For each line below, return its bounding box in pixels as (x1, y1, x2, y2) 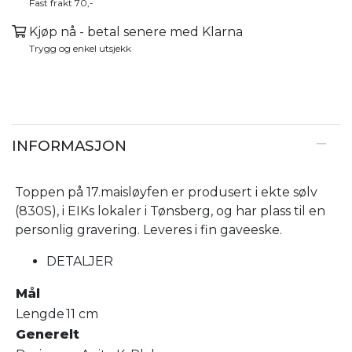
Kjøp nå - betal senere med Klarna (29, 24, 243, 39)
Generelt (16, 326, 79, 342)
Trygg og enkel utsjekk (29, 42, 131, 54)
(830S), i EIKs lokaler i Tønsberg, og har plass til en (15, 203, 325, 218)
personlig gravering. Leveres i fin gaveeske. (15, 222, 282, 237)
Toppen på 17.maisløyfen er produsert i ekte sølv (15, 184, 317, 200)
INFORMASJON (12, 136, 126, 155)
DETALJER (46, 253, 113, 269)
